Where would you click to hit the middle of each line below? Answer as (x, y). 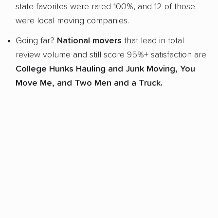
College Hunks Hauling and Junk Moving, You (105, 69)
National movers (89, 41)
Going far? (36, 41)
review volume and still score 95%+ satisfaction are (111, 55)
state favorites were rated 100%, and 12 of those (105, 7)
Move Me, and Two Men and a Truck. (89, 83)
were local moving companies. (72, 21)
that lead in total (153, 41)
